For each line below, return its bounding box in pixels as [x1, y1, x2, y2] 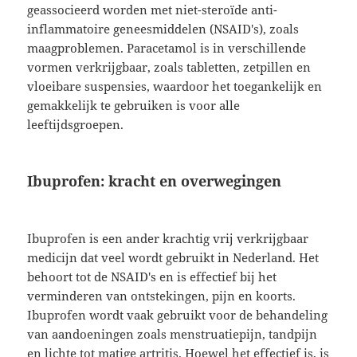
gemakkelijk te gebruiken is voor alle [27, 97, 241, 114]
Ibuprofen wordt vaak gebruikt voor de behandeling [27, 307, 328, 324]
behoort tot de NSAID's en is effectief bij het [27, 269, 277, 285]
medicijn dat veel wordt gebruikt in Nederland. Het [27, 249, 320, 266]
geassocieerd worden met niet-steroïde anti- [27, 2, 278, 18]
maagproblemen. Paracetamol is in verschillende [27, 40, 307, 57]
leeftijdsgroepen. [27, 116, 124, 133]
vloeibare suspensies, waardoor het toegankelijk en [27, 78, 323, 95]
